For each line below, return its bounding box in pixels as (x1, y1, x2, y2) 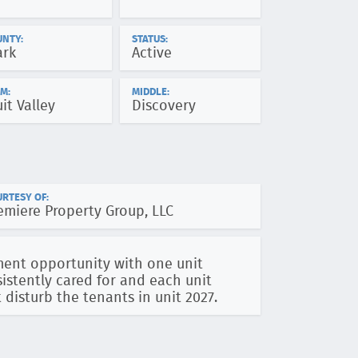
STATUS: (132, 34, 168, 45)
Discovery (132, 99, 196, 113)
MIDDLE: (132, 87, 169, 97)
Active (132, 46, 172, 61)
